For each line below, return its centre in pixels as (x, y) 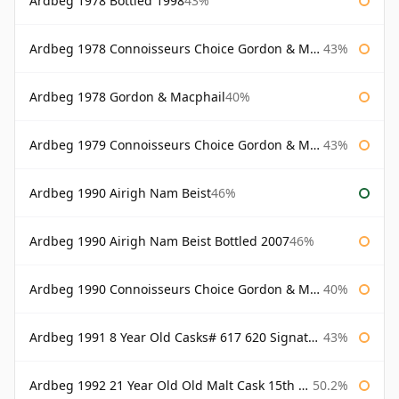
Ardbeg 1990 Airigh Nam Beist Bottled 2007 (159, 241)
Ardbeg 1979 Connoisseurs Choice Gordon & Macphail (170, 145)
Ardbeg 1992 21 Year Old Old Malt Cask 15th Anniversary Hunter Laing (164, 386)
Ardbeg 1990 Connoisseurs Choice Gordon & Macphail (170, 289)
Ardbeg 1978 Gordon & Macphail (127, 97)
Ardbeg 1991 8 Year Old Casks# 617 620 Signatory (169, 338)
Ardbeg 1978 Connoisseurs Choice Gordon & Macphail (170, 49)
